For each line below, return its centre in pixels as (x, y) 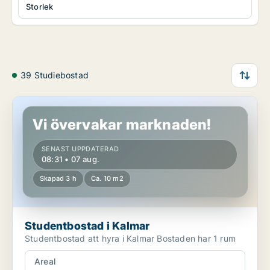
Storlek (40, 7)
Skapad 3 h (58, 179)
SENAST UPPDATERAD (80, 149)
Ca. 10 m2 (107, 179)
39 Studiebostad (55, 75)
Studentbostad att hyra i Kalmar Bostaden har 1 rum (196, 239)
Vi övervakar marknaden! (122, 125)
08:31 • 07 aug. (71, 159)
